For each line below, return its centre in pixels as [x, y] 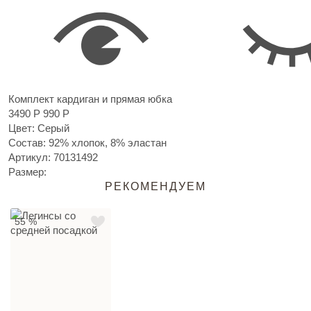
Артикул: [31, 158]
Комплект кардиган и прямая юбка [90, 99]
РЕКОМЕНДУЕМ [155, 187]
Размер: [27, 172]
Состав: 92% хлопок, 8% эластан [87, 143]
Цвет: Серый [39, 128]
